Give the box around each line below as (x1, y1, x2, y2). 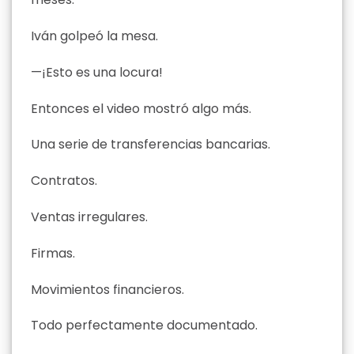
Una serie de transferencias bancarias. (31, 135, 270, 154)
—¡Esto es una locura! (31, 62, 163, 81)
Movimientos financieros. (31, 280, 184, 299)
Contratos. (31, 171, 97, 190)
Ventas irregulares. (31, 208, 148, 227)
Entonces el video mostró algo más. (31, 99, 251, 118)
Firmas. (31, 243, 75, 262)
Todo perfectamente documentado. (31, 316, 258, 335)
